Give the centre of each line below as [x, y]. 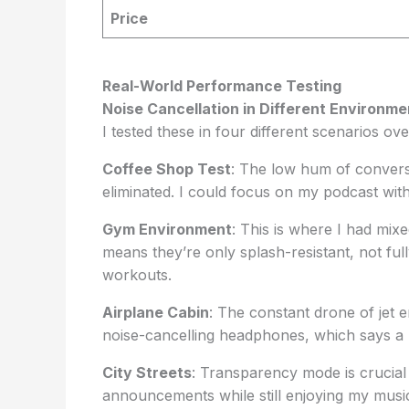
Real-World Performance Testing [222, 86]
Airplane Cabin [156, 312]
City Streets [147, 372]
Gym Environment [167, 229]
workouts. [137, 275]
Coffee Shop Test [167, 169]
